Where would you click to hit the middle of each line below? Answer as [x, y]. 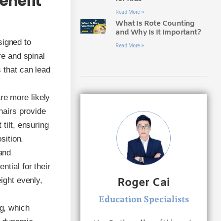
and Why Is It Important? [158, 32]
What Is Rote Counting [155, 23]
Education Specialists [144, 199]
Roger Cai [144, 183]
